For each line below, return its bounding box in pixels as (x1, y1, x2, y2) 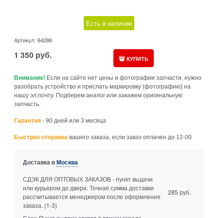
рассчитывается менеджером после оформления (22, 192, 161, 201)
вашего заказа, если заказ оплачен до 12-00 (68, 133, 192, 141)
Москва (56, 158, 78, 167)
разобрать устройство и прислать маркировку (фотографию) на (14, 83, 191, 90)
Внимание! (14, 74, 46, 81)
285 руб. (168, 188, 191, 197)
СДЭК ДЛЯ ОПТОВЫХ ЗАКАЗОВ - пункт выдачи (22, 175, 153, 183)
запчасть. (14, 100, 41, 108)
